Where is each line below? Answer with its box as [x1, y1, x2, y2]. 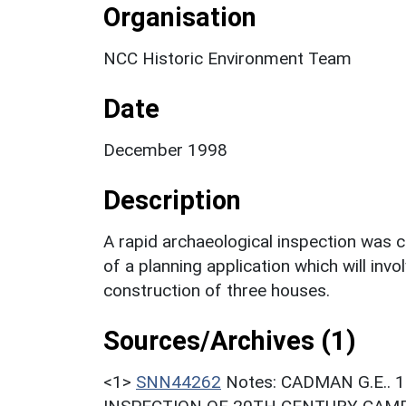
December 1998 [103, 139, 227, 160]
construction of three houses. [103, 279, 330, 301]
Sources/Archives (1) [103, 324, 356, 356]
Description [103, 184, 241, 216]
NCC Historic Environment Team [103, 47, 352, 69]
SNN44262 [136, 371, 221, 392]
